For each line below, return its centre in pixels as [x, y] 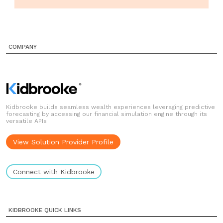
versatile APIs [26, 121]
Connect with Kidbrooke [54, 172]
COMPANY [23, 47]
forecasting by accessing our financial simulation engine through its [107, 114]
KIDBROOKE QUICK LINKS [45, 210]
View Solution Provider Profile [63, 142]
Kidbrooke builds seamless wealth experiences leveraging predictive [111, 107]
